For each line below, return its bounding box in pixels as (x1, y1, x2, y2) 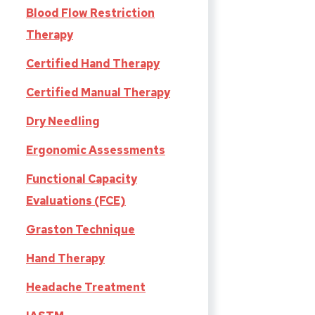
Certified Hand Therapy (26, 56, 160, 72)
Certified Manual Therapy (26, 85, 170, 101)
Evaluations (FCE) (26, 193, 126, 209)
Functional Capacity (26, 172, 137, 187)
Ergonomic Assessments (26, 143, 165, 158)
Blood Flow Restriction (26, 6, 155, 21)
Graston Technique (26, 222, 135, 238)
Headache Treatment (26, 280, 146, 295)
